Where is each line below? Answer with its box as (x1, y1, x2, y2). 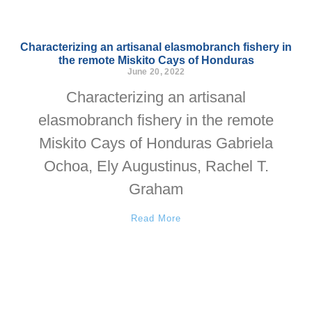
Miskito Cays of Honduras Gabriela (39, 134, 273, 152)
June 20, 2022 (127, 67, 185, 77)
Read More (130, 213, 182, 224)
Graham (129, 180, 183, 198)
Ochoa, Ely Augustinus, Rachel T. (43, 157, 269, 175)
